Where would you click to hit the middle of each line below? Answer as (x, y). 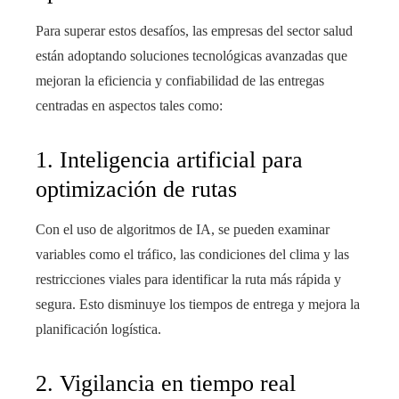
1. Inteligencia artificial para (169, 160)
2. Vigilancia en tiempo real (166, 384)
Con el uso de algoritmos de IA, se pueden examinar (183, 230)
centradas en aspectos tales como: (129, 106)
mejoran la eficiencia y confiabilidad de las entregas (180, 81)
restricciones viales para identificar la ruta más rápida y (188, 280)
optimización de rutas (136, 190)
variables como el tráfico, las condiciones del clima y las (192, 255)
